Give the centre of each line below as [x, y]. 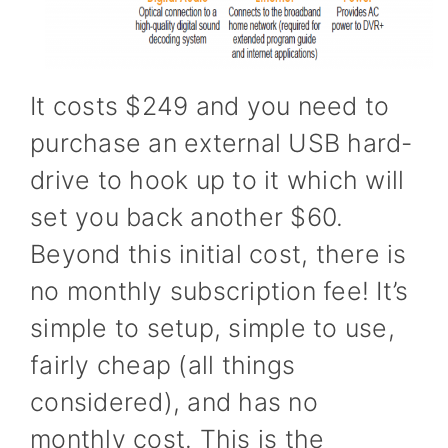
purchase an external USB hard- [221, 142]
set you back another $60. [187, 216]
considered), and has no [174, 401]
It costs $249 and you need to [210, 105]
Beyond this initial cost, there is [218, 253]
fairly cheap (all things [162, 364]
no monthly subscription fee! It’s [219, 290]
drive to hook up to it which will [217, 179]
